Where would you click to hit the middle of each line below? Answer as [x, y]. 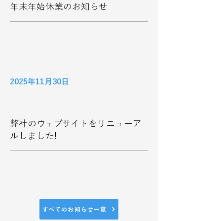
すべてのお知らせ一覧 [74, 209]
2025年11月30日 [39, 81]
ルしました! [34, 136]
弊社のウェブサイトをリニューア [76, 123]
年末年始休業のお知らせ [59, 6]
